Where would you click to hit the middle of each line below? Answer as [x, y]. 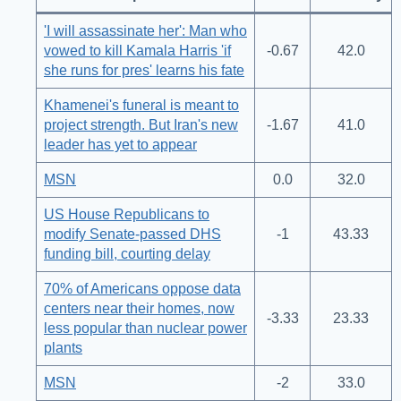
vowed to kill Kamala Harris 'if [137, 51]
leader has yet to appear [120, 145]
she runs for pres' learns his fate [144, 71]
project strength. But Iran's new [141, 125]
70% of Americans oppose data [142, 289]
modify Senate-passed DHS [132, 235]
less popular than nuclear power [145, 328]
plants [63, 348]
